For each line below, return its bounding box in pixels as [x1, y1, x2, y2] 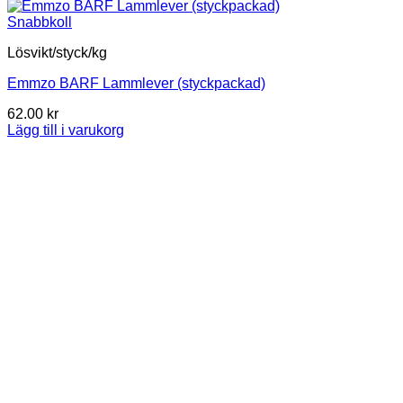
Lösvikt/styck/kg [7, 45, 107, 61]
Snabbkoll [7, 14, 72, 31]
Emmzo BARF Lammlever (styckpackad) [7, 76, 265, 92]
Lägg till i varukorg [7, 122, 124, 139]
